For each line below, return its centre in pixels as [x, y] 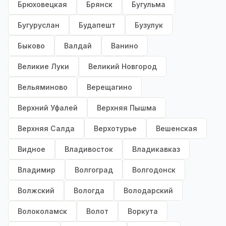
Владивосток [89, 149]
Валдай [78, 46]
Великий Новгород [123, 67]
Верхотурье [115, 129]
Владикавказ [156, 149]
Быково [31, 46]
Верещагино [109, 87]
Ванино [125, 46]
